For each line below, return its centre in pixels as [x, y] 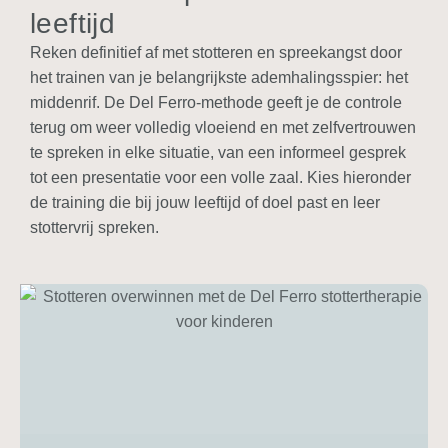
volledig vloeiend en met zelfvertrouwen [275, 127]
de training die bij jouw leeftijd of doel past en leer [205, 202]
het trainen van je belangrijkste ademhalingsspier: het [219, 77]
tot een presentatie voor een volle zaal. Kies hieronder [220, 177]
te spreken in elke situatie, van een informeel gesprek [218, 152]
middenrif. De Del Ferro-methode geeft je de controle [216, 102]
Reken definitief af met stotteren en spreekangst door [216, 52]
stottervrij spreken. [94, 227]
